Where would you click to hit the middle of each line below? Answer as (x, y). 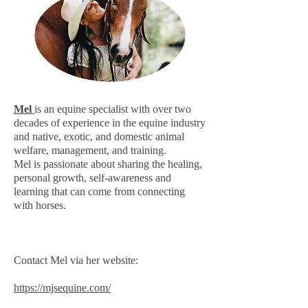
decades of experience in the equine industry (110, 123)
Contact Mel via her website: (76, 260)
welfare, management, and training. (90, 150)
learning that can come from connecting (99, 191)
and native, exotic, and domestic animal (99, 136)
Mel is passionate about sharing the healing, (108, 164)
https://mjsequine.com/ (62, 288)
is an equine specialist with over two (113, 109)
